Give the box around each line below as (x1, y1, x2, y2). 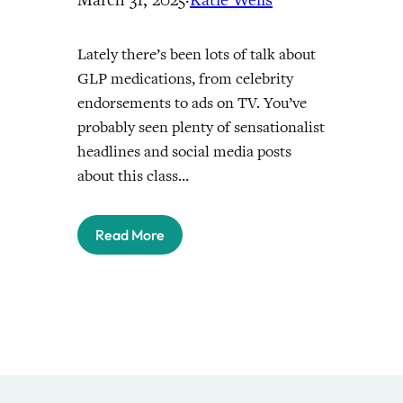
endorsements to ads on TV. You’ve (77, 93, 307, 113)
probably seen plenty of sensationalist (77, 117, 325, 138)
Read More (95, 226, 165, 244)
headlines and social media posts (77, 141, 291, 162)
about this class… (77, 166, 189, 186)
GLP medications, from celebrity (77, 68, 293, 89)
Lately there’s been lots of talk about (77, 44, 316, 65)
